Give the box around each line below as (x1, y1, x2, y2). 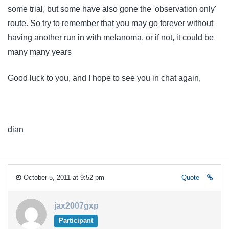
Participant (58, 217, 93, 225)
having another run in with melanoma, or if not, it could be (8, 33, 214, 42)
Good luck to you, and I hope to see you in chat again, (8, 73, 201, 82)
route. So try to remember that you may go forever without (8, 19, 213, 28)
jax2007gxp (54, 201, 99, 211)
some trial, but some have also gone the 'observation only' (8, 5, 216, 14)
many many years (8, 48, 72, 57)
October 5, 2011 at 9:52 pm (21, 174, 104, 182)
